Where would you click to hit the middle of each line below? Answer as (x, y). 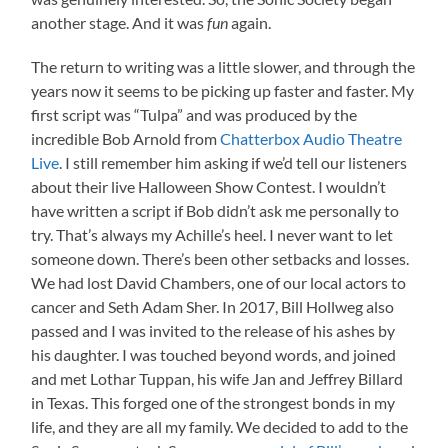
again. (250, 22)
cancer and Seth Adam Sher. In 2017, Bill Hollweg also (213, 306)
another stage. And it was (119, 22)
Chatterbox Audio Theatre (311, 138)
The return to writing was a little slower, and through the (223, 66)
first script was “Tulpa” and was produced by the (194, 114)
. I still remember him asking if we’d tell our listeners (233, 162)
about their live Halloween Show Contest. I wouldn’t (209, 186)
